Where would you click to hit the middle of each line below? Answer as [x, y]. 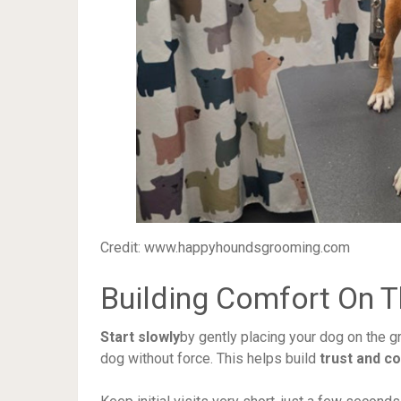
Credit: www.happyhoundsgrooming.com [225, 247]
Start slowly [140, 337]
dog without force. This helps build [210, 358]
